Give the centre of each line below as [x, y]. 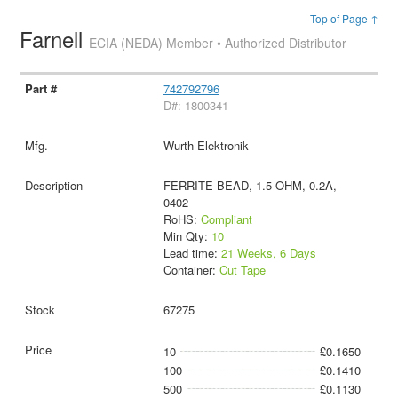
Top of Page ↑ [344, 18]
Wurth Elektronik [206, 145]
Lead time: [192, 252]
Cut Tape [242, 269]
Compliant [226, 219]
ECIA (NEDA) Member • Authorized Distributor [218, 43]
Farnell [55, 39]
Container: [191, 269]
